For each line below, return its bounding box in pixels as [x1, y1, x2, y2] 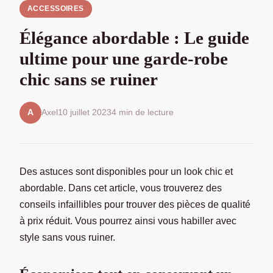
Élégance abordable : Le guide [19, 27, 249, 48]
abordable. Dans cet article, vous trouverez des [19, 182, 222, 193]
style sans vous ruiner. [19, 232, 115, 243]
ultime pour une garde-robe [19, 48, 228, 68]
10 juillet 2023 [58, 107, 112, 118]
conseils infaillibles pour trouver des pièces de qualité [19, 199, 250, 210]
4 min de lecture [112, 107, 174, 118]
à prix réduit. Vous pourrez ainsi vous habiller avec [19, 215, 236, 226]
